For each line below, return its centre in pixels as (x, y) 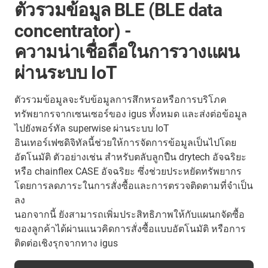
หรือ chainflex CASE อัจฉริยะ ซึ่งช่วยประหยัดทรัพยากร (128, 172)
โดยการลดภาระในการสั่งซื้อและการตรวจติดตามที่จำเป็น (134, 186)
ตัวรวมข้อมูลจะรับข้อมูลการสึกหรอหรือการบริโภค (121, 100)
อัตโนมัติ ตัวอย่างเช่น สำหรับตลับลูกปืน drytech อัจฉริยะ (130, 157)
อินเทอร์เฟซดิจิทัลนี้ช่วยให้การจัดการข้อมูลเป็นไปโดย (125, 143)
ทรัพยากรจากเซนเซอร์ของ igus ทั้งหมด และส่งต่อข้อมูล (131, 114)
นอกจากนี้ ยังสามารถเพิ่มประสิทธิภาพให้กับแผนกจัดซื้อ (130, 215)
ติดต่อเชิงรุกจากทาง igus (66, 243)
